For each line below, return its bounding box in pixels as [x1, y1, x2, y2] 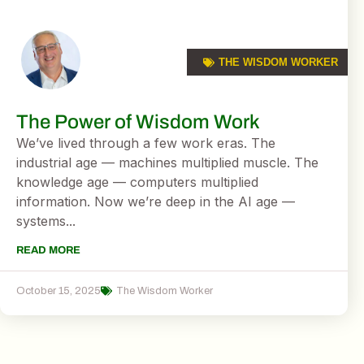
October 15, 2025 [16, 284, 101, 297]
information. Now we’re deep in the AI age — [16, 193, 295, 210]
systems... [16, 213, 76, 230]
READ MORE [16, 244, 80, 256]
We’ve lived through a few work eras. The [16, 135, 275, 152]
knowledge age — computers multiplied [16, 174, 258, 191]
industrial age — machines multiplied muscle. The [16, 154, 318, 171]
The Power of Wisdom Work [16, 111, 260, 133]
